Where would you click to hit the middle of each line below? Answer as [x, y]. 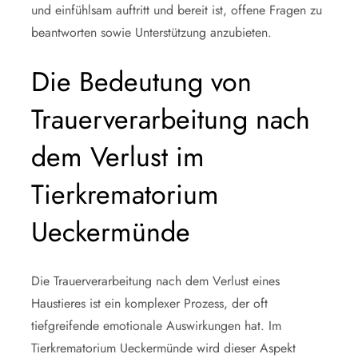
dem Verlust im [118, 157]
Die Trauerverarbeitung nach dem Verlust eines [155, 280]
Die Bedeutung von [141, 82]
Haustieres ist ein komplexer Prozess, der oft [149, 303]
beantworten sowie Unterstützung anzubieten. [151, 32]
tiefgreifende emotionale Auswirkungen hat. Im [156, 325]
